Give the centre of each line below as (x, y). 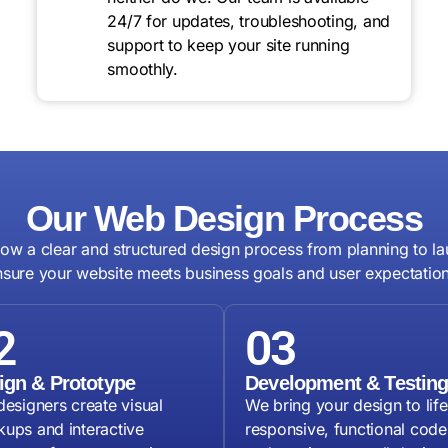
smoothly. (142, 69)
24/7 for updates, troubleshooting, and (249, 21)
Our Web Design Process (224, 219)
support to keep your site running (228, 45)
